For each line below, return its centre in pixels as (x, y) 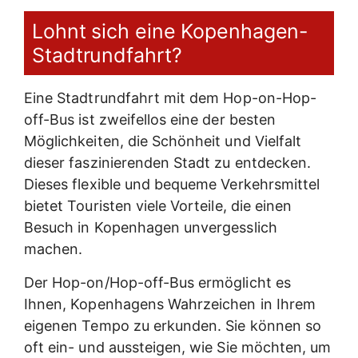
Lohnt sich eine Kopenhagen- (171, 32)
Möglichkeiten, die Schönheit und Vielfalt (163, 141)
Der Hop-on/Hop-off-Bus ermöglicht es (157, 282)
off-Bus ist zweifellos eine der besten (150, 120)
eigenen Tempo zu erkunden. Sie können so (173, 325)
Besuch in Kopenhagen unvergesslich (151, 228)
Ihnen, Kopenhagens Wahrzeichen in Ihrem (170, 304)
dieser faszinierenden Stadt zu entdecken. (168, 163)
